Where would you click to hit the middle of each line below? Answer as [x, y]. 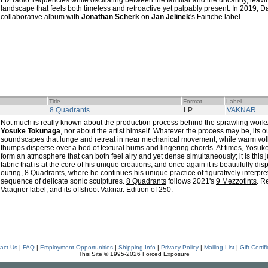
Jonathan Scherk [110, 17]
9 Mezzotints [236, 181]
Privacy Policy [179, 247]
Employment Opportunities [76, 247]
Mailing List [219, 247]
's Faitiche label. [216, 17]
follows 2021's [191, 181]
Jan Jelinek [171, 17]
